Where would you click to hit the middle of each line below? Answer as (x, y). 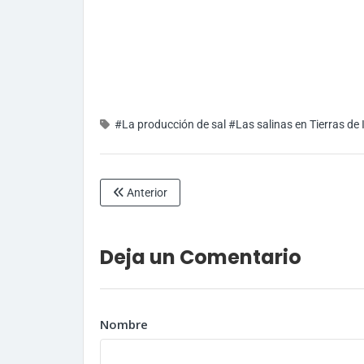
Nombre (124, 325)
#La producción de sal (170, 125)
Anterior (146, 193)
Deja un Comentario (201, 258)
